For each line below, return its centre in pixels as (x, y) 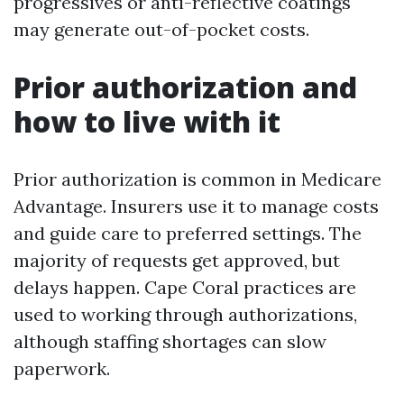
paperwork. (62, 368)
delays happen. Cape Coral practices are (185, 287)
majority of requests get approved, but (177, 260)
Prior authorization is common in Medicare (197, 179)
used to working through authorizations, (185, 314)
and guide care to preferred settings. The (188, 233)
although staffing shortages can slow (170, 341)
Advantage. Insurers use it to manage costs (196, 206)
